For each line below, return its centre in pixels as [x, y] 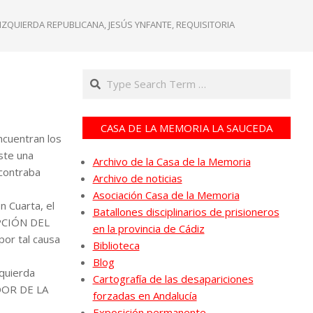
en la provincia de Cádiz [148, 228]
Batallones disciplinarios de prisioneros [186, 212]
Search [100, 76]
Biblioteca [116, 245]
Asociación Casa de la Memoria [166, 195]
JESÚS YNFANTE [140, 24]
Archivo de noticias [137, 178]
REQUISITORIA [205, 24]
